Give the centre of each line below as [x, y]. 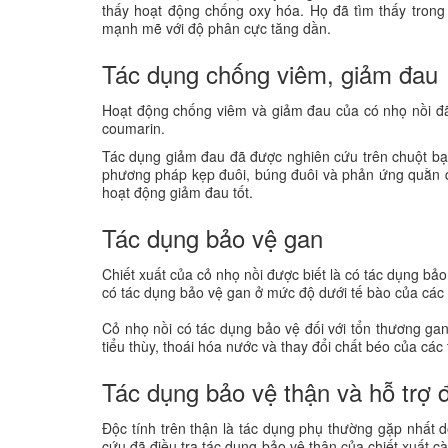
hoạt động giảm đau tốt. [177, 191]
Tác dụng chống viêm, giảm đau [270, 73]
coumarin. [135, 127]
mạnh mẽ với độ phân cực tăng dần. [216, 27]
